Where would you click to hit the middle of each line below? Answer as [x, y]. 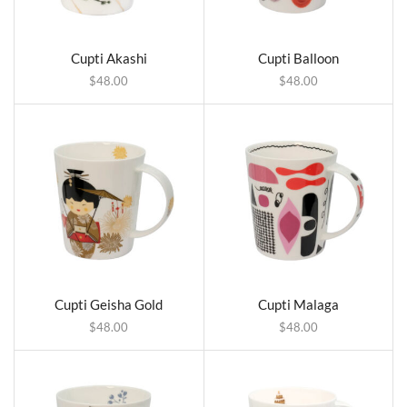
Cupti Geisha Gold [109, 304]
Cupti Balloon [298, 59]
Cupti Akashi [109, 59]
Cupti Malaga [298, 304]
